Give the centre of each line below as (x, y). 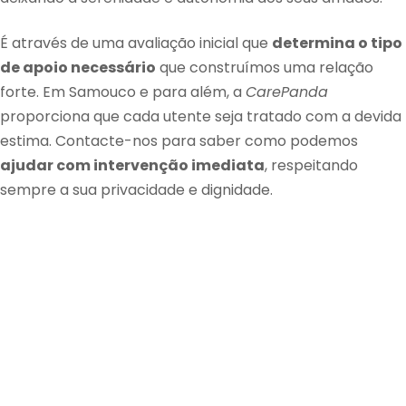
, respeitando (311, 165)
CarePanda (287, 92)
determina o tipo (337, 43)
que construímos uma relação (265, 67)
